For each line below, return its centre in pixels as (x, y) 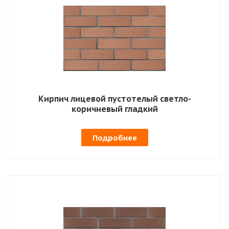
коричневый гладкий (114, 109)
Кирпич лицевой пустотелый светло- (114, 98)
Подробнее (114, 138)
